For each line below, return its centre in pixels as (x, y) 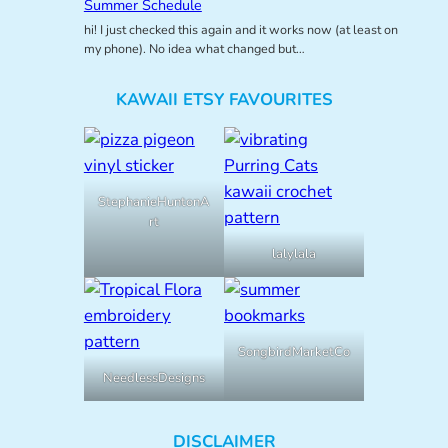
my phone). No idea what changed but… (194, 49)
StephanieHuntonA (154, 201)
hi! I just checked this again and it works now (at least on (240, 30)
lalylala (294, 253)
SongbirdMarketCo (294, 351)
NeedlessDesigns (153, 377)
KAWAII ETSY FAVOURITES (224, 99)
